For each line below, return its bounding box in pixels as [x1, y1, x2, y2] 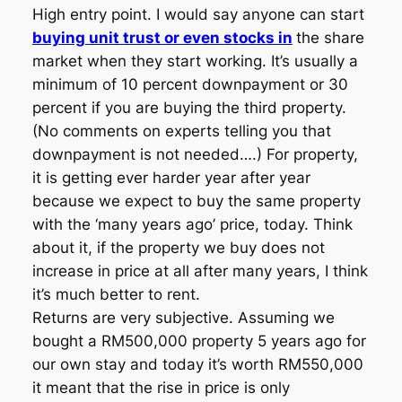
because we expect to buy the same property [31, 192, 361, 211]
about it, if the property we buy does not [31, 239, 325, 258]
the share [295, 29, 364, 48]
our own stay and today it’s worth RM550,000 [31, 355, 363, 374]
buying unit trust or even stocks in [31, 29, 293, 48]
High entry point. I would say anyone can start [31, 5, 364, 24]
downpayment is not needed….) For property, [31, 145, 358, 164]
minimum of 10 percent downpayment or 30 [31, 75, 348, 94]
